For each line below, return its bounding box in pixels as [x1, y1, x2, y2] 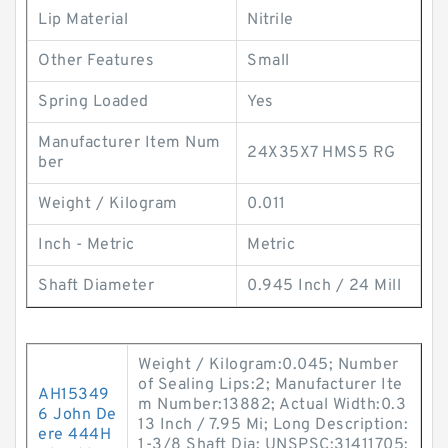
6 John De [38, 405, 117, 425]
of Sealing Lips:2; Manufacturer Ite [138, 375, 403, 395]
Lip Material [38, 10, 128, 30]
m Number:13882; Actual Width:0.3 [138, 395, 406, 415]
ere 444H [38, 425, 111, 445]
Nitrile [247, 10, 294, 30]
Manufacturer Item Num [38, 133, 221, 153]
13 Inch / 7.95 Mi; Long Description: [138, 415, 408, 435]
